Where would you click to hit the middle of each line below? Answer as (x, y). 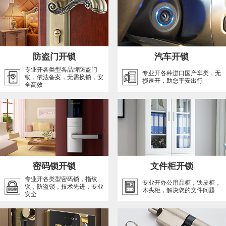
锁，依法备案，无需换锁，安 (64, 77)
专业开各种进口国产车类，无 (181, 73)
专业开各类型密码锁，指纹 (61, 179)
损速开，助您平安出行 (172, 81)
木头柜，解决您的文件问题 (178, 190)
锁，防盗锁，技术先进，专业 (64, 186)
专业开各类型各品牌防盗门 (61, 69)
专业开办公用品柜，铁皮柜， (181, 182)
